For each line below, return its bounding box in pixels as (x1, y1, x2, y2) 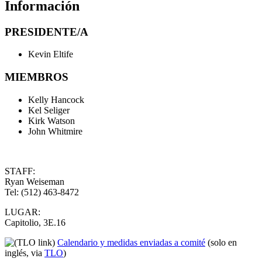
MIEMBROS (5, 71, 68, 84)
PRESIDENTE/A (5, 25, 88, 38)
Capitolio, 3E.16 (5, 217, 65, 227)
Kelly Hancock (28, 94, 84, 105)
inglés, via (5, 247, 44, 258)
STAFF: (5, 166, 35, 176)
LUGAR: (5, 206, 40, 217)
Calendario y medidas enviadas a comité (57, 237, 205, 247)
